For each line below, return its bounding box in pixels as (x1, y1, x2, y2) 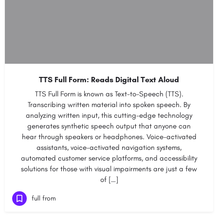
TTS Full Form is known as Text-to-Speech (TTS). (35, 90, 183, 98)
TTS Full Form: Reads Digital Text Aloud (39, 75, 179, 84)
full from (32, 194, 56, 202)
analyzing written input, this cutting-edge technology (26, 111, 192, 120)
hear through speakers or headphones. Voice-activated (21, 132, 197, 141)
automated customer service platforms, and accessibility (21, 154, 197, 163)
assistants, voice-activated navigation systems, (36, 143, 182, 152)
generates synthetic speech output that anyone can (27, 122, 191, 130)
